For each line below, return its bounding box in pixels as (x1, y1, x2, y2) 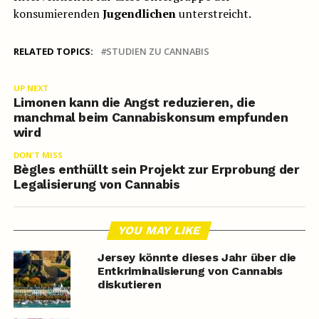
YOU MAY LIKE (117, 224, 203, 238)
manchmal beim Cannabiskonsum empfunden (13, 110, 288, 125)
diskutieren (97, 278, 162, 292)
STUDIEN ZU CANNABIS (105, 45, 209, 58)
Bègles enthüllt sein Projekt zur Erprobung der (13, 162, 300, 177)
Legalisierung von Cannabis (13, 177, 180, 192)
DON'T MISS (13, 150, 63, 161)
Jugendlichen (102, 6, 176, 22)
